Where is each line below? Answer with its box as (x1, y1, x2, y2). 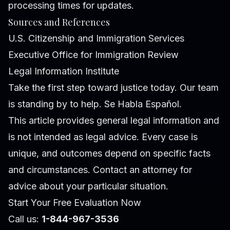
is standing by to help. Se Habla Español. (8, 98, 182, 109)
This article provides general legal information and (8, 114, 219, 126)
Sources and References (8, 15, 110, 28)
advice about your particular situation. (8, 180, 168, 191)
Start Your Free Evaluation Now (8, 197, 141, 208)
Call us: (8, 213, 42, 224)
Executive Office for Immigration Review (8, 49, 179, 60)
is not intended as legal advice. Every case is (8, 131, 198, 142)
